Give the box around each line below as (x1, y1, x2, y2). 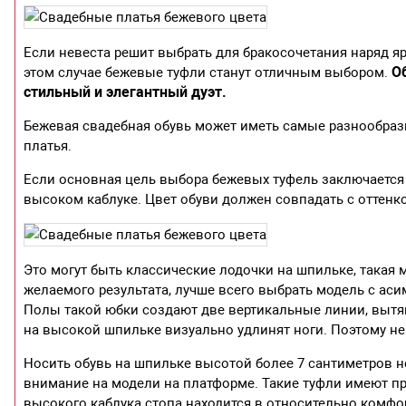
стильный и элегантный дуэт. (24, 83, 227, 101)
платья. (24, 138, 72, 155)
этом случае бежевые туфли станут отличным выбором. (24, 64, 392, 82)
